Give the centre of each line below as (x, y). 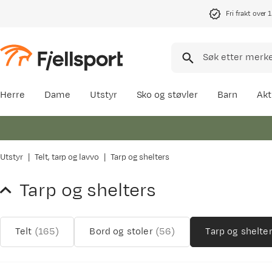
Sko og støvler (167, 95)
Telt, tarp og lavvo (67, 157)
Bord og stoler (121, 232)
